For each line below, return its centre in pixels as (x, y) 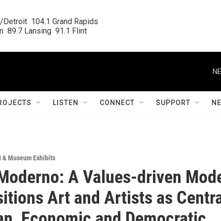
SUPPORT (173, 103)
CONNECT (117, 103)
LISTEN (66, 103)
